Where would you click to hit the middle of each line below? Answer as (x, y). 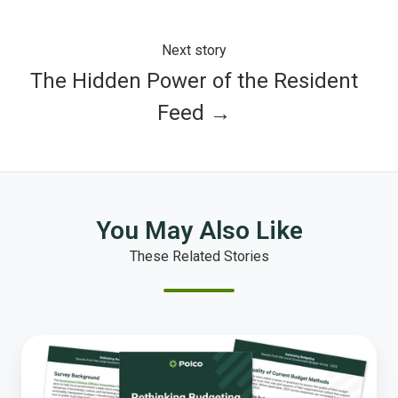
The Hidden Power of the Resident (194, 81)
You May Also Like (199, 231)
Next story (194, 50)
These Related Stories (199, 257)
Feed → (194, 113)
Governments (63, 367)
